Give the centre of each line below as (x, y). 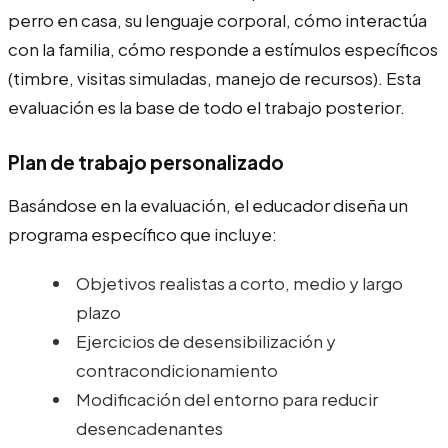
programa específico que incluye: (142, 233)
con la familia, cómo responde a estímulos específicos (223, 48)
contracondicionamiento (177, 369)
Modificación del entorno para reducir (227, 398)
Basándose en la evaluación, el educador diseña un (208, 204)
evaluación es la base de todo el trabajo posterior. (206, 106)
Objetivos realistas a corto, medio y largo (239, 282)
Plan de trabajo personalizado (146, 161)
